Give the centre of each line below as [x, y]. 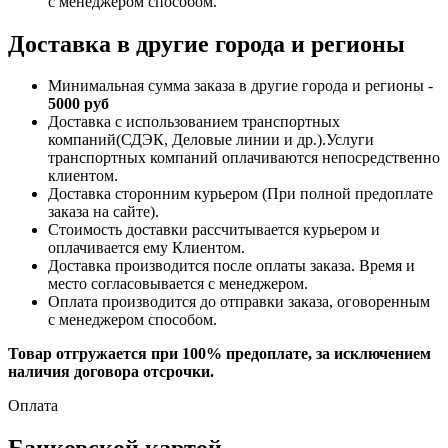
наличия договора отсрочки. [111, 372]
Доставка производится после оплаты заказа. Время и [231, 266]
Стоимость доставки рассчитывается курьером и [214, 230]
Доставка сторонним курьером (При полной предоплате [240, 194]
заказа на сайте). [103, 212]
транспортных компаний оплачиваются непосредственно [244, 158]
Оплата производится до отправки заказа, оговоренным [239, 302]
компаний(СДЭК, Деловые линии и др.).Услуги [211, 140]
